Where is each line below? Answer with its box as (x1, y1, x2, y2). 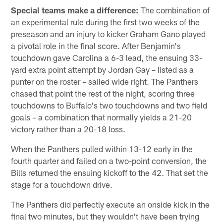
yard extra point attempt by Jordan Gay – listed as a (11, 64, 194, 74)
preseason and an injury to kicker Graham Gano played (11, 28, 206, 39)
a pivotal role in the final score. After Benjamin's (11, 40, 181, 51)
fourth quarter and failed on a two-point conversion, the (11, 155, 207, 166)
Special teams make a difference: (11, 4, 139, 15)
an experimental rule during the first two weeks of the (11, 16, 200, 27)
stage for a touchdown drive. (11, 179, 113, 189)
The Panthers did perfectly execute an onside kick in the (11, 199, 210, 209)
